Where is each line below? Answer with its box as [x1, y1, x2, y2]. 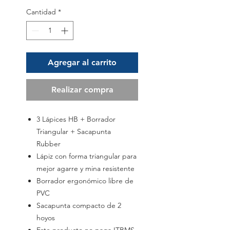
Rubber [36, 139, 63, 149]
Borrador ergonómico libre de [36, 176, 133, 186]
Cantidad [26, 7, 56, 17]
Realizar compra [51, 85, 113, 95]
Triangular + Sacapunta [36, 127, 111, 137]
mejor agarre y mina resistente [36, 164, 135, 174]
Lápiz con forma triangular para [36, 151, 137, 161]
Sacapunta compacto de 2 [36, 201, 121, 210]
